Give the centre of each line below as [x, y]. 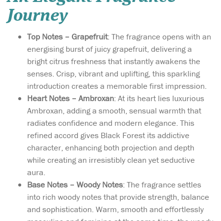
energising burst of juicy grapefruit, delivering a [110, 49]
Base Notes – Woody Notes [75, 185]
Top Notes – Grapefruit [67, 37]
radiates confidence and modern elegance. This [111, 123]
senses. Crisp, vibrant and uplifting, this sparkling [113, 74]
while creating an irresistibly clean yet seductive [111, 160]
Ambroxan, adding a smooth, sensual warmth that [114, 111]
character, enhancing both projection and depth [111, 148]
